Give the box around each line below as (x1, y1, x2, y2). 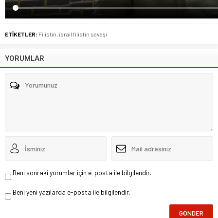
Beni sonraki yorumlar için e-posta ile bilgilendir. (13, 168, 151, 177)
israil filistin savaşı (59, 31, 107, 38)
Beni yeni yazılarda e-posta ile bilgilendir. (13, 188, 130, 197)
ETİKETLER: (5, 31, 37, 38)
